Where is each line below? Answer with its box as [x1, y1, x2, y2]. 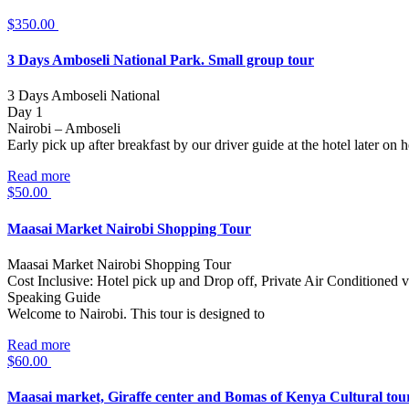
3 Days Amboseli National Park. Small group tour [7, 52, 314, 68]
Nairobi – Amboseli [7, 121, 121, 137]
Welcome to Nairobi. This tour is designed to [7, 305, 265, 321]
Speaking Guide [7, 288, 100, 305]
